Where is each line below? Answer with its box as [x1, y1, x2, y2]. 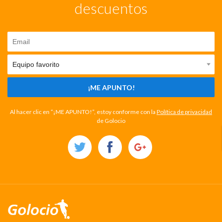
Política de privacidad [157, 108, 212, 116]
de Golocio [97, 117, 125, 125]
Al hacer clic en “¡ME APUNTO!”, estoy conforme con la [10, 108, 157, 116]
